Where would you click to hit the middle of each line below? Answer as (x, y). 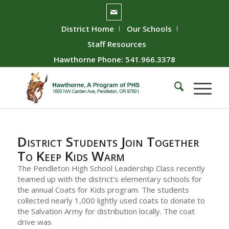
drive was (34, 222)
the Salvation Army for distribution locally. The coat (106, 211)
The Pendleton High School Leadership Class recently (111, 168)
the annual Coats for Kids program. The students (103, 190)
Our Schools (150, 29)
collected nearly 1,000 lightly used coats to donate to (111, 200)
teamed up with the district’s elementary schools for (109, 179)
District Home (88, 29)
